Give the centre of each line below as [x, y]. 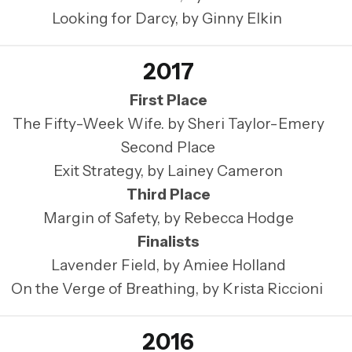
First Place [168, 100]
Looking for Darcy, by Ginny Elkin [168, 18]
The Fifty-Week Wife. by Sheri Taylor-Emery [168, 123]
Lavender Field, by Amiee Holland [168, 265]
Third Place [168, 194]
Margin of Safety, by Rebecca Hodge [168, 218]
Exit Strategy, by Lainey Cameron [168, 170]
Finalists [168, 241]
